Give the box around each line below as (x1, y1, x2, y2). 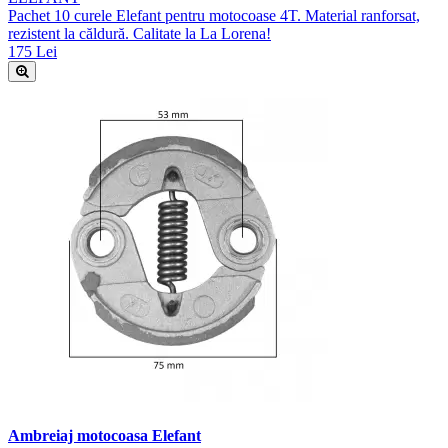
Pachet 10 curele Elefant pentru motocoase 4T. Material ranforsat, (8, 6, 420, 24)
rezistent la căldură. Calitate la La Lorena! (8, 24, 271, 42)
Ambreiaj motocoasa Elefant (8, 427, 201, 445)
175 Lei (8, 42, 57, 60)
